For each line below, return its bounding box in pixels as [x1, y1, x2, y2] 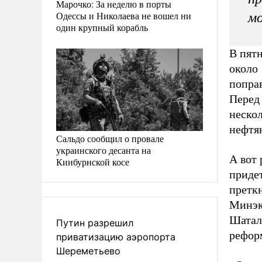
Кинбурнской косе [56, 155, 129, 168]
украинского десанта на [56, 143, 151, 156]
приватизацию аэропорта [56, 230, 175, 243]
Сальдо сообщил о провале [56, 132, 164, 144]
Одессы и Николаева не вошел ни [56, 9, 191, 22]
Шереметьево [56, 244, 120, 257]
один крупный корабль [56, 20, 148, 33]
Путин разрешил [56, 216, 133, 229]
